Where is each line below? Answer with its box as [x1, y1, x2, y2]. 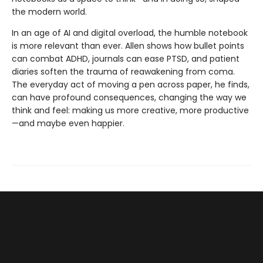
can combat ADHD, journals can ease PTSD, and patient [12, 53, 240, 65]
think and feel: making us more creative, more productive [12, 104, 249, 117]
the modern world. [12, 6, 87, 18]
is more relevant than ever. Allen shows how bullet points [12, 40, 244, 52]
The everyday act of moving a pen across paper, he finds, [12, 79, 249, 91]
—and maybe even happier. [12, 117, 124, 130]
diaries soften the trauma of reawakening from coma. [12, 66, 235, 78]
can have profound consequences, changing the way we [12, 92, 247, 104]
